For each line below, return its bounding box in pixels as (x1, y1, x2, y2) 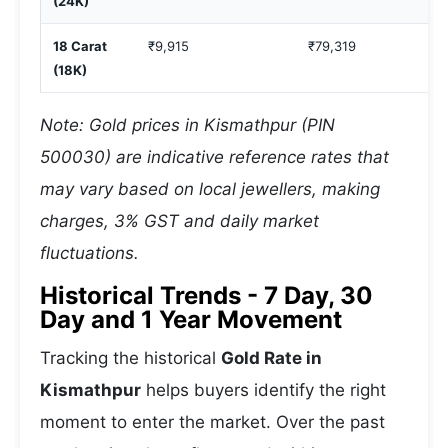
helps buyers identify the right (141, 380, 386, 400)
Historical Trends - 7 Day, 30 (40, 281, 373, 310)
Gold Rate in (221, 348, 322, 368)
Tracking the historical (40, 348, 221, 368)
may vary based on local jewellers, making (40, 179, 380, 199)
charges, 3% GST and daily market (40, 211, 319, 231)
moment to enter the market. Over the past (40, 412, 385, 432)
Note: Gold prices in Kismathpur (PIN (40, 115, 335, 135)
